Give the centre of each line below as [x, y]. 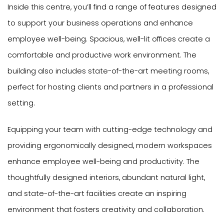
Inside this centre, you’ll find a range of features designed [112, 7]
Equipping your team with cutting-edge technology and [110, 130]
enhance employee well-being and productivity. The [103, 162]
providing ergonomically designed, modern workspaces [110, 146]
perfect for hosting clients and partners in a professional [110, 87]
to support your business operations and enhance [100, 23]
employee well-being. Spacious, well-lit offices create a [109, 39]
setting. [21, 103]
